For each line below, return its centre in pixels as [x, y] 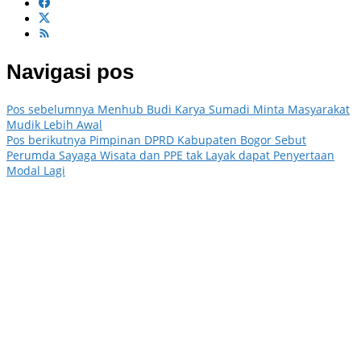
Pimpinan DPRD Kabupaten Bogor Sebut [196, 140]
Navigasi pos [70, 71]
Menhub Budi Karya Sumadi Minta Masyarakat [222, 110]
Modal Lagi [36, 171]
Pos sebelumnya [50, 110]
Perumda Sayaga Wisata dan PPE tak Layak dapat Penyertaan [170, 156]
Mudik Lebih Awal [54, 125]
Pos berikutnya [46, 140]
